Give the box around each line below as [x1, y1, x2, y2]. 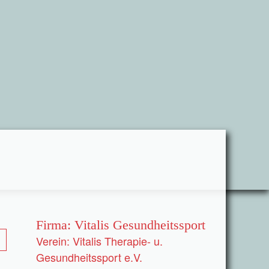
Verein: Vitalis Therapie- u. [36, 233, 163, 249]
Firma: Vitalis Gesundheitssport [36, 217, 205, 232]
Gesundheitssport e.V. [36, 249, 142, 265]
